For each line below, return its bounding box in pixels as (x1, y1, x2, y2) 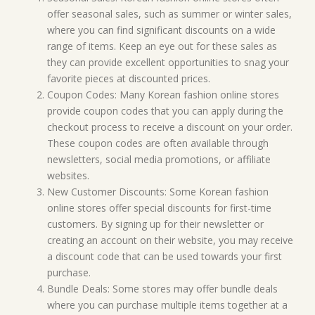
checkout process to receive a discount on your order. (47, 120, 292, 134)
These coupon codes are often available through (47, 136, 269, 150)
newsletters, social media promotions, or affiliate (47, 153, 271, 166)
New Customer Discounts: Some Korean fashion (47, 185, 269, 198)
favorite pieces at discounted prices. (47, 72, 210, 85)
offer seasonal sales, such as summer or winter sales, (47, 7, 292, 20)
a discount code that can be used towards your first (47, 250, 282, 263)
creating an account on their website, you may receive (47, 233, 293, 247)
